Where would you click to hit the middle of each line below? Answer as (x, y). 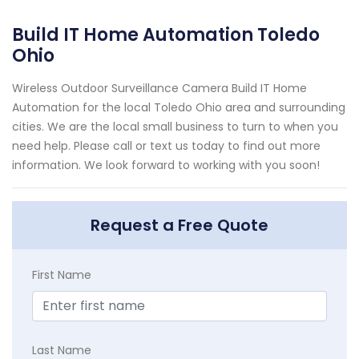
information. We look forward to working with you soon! (166, 165)
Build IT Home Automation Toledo (166, 35)
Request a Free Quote (179, 226)
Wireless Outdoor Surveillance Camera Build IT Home (159, 89)
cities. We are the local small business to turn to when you (175, 127)
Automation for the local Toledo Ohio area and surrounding (179, 108)
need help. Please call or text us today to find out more (166, 146)
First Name (62, 275)
